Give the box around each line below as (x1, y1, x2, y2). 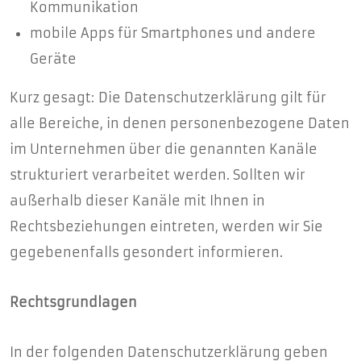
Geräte (30, 51, 77, 67)
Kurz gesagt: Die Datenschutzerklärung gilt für (10, 89, 326, 106)
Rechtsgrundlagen (10, 294, 137, 310)
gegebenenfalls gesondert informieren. (10, 244, 283, 260)
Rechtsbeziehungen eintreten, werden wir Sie (10, 218, 323, 234)
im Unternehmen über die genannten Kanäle (10, 141, 317, 157)
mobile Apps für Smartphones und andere (30, 25, 316, 41)
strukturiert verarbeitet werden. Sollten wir (10, 167, 305, 183)
